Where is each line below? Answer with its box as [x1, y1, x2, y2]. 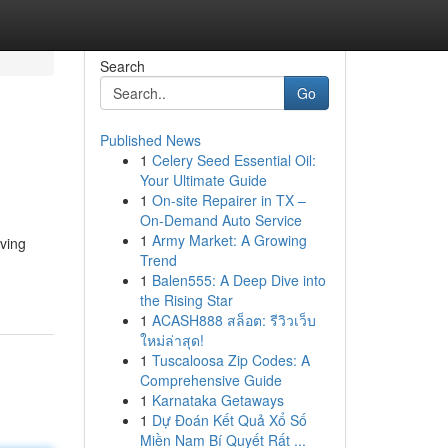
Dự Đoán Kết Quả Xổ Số [151, 410, 307, 430]
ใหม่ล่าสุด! [139, 330, 204, 350]
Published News [99, 130, 201, 150]
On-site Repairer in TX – [151, 190, 306, 210]
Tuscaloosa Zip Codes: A [151, 350, 310, 370]
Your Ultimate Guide [139, 170, 267, 190]
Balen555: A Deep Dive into [151, 270, 326, 290]
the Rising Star [139, 290, 233, 310]
